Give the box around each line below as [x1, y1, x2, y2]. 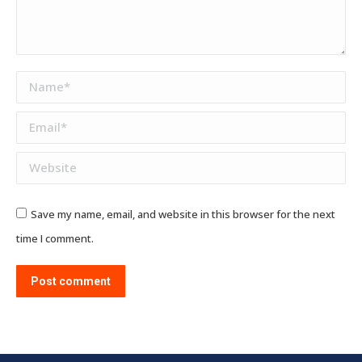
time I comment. [16, 230, 94, 246]
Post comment [31, 274, 111, 288]
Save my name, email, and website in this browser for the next [31, 206, 335, 221]
